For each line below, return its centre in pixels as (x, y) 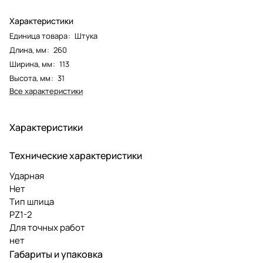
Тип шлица (32, 201)
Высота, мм (30, 78)
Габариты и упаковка (56, 254)
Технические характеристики (76, 155)
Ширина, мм (31, 64)
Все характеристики (46, 91)
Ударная (27, 176)
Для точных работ (47, 227)
